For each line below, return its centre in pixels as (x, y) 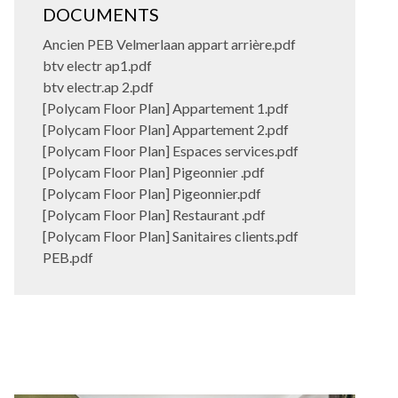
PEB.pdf (68, 258)
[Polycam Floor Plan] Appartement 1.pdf (166, 108)
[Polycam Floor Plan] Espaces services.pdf (171, 151)
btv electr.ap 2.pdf (98, 87)
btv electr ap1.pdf (97, 66)
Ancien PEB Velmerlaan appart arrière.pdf (169, 44)
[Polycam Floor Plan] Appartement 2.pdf (166, 130)
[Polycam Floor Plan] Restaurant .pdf (154, 215)
